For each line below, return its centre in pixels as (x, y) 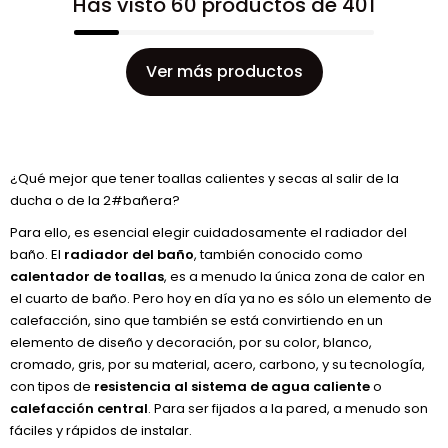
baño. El (37, 254)
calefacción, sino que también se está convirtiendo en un (196, 320)
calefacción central (79, 408)
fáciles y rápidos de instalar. (101, 430)
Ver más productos (224, 71)
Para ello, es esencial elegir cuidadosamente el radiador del (208, 232)
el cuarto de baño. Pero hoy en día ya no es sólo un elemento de (221, 298)
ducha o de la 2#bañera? (95, 200)
